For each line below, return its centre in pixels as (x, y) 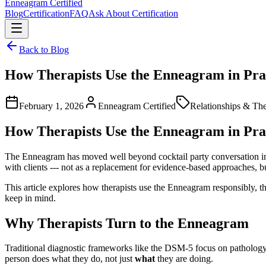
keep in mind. (30, 198)
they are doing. (184, 259)
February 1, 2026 (51, 106)
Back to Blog (44, 50)
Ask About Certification (133, 13)
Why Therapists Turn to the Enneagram (127, 223)
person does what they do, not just (70, 259)
